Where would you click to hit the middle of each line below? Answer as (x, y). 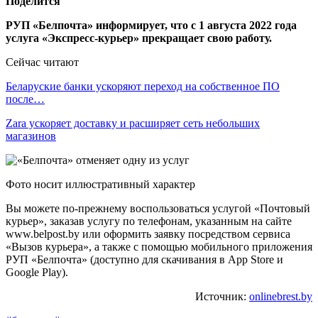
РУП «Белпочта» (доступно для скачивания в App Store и (144, 259)
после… (25, 99)
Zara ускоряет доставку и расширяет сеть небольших (133, 123)
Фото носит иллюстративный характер (100, 184)
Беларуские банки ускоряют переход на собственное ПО (143, 86)
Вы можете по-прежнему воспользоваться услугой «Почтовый (158, 208)
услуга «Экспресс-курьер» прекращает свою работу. (139, 38)
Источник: (222, 296)
